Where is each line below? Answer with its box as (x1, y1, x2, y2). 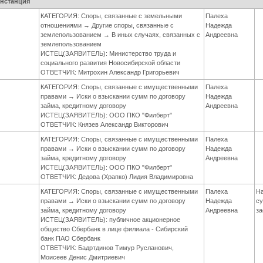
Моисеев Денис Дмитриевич (41, 254, 126, 261)
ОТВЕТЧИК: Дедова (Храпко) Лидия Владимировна (41, 173, 194, 181)
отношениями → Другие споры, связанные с (41, 22, 174, 29)
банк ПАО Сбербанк (41, 235, 101, 242)
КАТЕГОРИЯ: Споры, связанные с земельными (41, 12, 183, 20)
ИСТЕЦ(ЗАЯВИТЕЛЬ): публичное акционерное (41, 216, 181, 224)
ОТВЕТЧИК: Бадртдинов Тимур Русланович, (41, 244, 174, 252)
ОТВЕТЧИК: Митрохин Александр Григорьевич (41, 69, 180, 76)
